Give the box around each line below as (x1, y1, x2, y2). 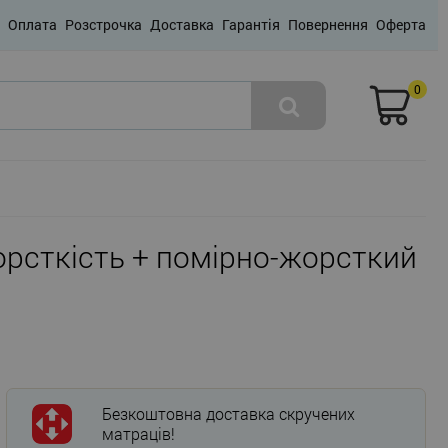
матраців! (102, 423, 175, 445)
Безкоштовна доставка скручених (102, 403, 355, 425)
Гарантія (222, 15, 280, 35)
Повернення (288, 15, 368, 35)
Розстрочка (65, 15, 142, 35)
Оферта (376, 15, 426, 35)
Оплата (8, 15, 57, 35)
